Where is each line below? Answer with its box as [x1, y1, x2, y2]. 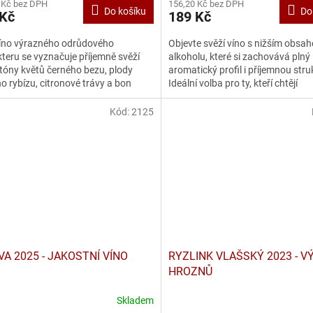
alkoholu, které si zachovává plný [168, 50, 310, 62]
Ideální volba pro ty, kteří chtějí [168, 77, 298, 89]
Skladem [116, 294, 154, 306]
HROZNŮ [168, 265, 212, 279]
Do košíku [103, 5, 146, 17]
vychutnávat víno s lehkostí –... [168, 90, 303, 102]
